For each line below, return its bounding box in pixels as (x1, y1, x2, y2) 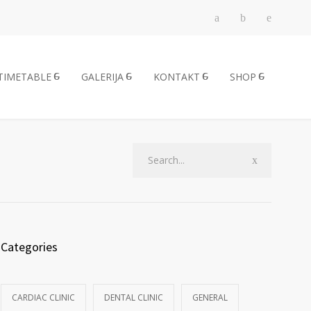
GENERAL (192, 292, 228, 304)
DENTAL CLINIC (104, 292, 163, 304)
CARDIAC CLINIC (12, 292, 75, 304)
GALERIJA (81, 70, 124, 84)
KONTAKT (153, 70, 200, 84)
